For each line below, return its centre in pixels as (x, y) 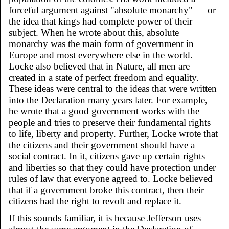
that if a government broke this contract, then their (106, 190)
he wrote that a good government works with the (104, 111)
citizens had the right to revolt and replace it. (95, 201)
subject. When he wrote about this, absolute (94, 32)
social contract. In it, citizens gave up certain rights (107, 156)
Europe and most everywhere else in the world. (101, 55)
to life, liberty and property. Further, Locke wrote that (113, 133)
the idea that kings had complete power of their (100, 21)
